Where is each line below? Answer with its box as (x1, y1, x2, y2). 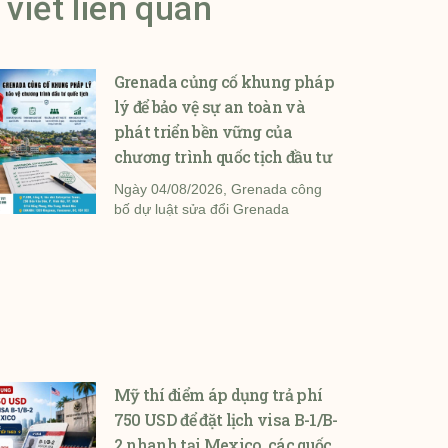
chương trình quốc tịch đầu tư (113, 146, 332, 168)
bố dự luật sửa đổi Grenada (113, 201, 289, 218)
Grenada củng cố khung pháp (113, 71, 335, 93)
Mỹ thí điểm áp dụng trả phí (113, 384, 323, 406)
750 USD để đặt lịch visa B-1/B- (113, 409, 338, 431)
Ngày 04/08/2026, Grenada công (113, 181, 322, 198)
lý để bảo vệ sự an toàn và (113, 96, 306, 118)
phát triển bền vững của (113, 121, 293, 143)
